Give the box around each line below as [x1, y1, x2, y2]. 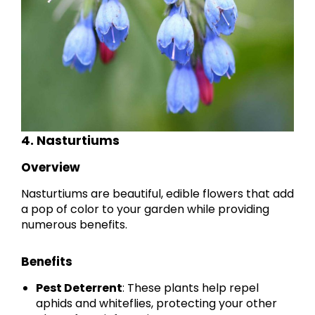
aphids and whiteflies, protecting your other [36, 295, 278, 311]
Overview [21, 158, 80, 176]
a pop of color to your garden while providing [21, 200, 269, 217]
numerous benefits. [21, 216, 127, 233]
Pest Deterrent [36, 279, 123, 296]
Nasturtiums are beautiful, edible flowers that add [21, 185, 294, 202]
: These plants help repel [122, 279, 259, 296]
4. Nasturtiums [21, 131, 120, 149]
